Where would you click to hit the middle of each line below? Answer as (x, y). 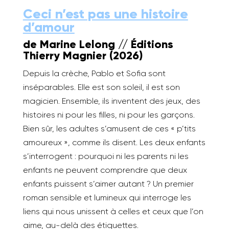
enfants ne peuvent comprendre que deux (105, 170)
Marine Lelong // (85, 44)
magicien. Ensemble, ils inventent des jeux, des (111, 101)
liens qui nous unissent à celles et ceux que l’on (113, 211)
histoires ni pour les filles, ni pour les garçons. (109, 115)
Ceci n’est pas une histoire (105, 14)
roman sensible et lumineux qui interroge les (107, 198)
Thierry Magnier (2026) (83, 55)
